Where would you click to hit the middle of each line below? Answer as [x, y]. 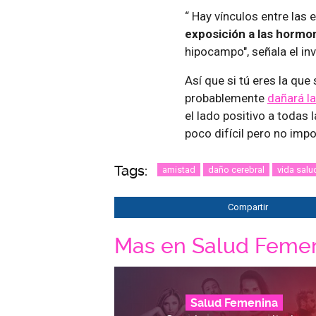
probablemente [226, 98]
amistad [179, 170]
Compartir [248, 207]
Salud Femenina [234, 303]
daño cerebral [236, 170]
